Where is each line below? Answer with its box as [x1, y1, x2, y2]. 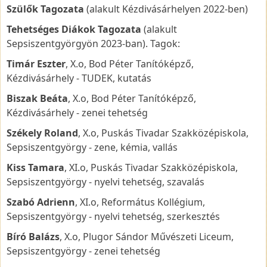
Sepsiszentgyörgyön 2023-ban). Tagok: [7, 36, 180, 50]
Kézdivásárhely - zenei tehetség [7, 105, 148, 119]
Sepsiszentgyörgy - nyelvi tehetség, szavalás [7, 175, 204, 188]
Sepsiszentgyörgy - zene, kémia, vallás [7, 140, 178, 154]
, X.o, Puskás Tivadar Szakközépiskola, [78, 126, 249, 139]
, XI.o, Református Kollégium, [75, 195, 205, 209]
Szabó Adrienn [7, 195, 75, 209]
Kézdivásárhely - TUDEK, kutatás [7, 71, 151, 85]
